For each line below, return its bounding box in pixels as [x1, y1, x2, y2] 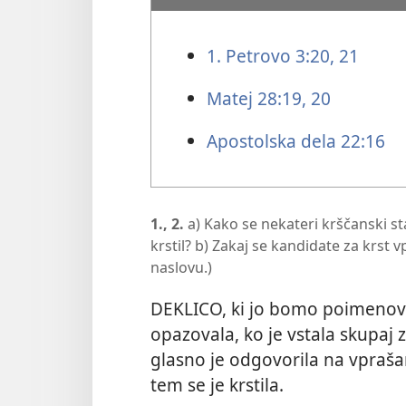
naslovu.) [150, 257, 212, 278]
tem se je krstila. [150, 372, 284, 397]
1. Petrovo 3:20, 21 [206, 43, 359, 68]
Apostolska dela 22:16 [206, 129, 385, 154]
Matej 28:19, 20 [206, 85, 331, 111]
